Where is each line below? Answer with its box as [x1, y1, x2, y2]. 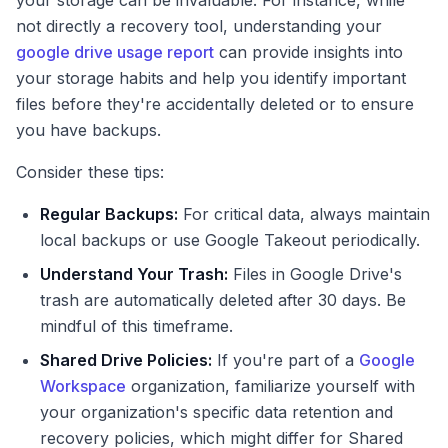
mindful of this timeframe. [40, 316, 233, 337]
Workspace [40, 376, 126, 397]
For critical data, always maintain [178, 204, 430, 225]
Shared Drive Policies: [40, 350, 212, 371]
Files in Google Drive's [228, 264, 402, 285]
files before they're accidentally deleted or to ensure [16, 94, 414, 115]
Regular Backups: [40, 204, 178, 225]
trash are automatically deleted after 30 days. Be [40, 290, 406, 311]
